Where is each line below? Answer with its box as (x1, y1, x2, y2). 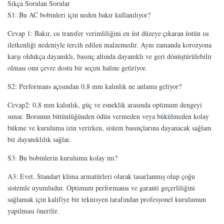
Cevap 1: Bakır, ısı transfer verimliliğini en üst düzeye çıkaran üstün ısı (7, 28, 209, 38)
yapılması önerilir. (7, 205, 59, 215)
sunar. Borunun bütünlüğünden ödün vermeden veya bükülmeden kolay (7, 111, 209, 121)
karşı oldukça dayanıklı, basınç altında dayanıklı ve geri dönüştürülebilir (7, 51, 212, 61)
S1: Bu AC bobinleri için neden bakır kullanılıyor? (7, 9, 150, 19)
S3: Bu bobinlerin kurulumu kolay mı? (7, 152, 117, 162)
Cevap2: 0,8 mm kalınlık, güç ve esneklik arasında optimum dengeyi (7, 99, 202, 109)
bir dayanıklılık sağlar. (7, 134, 71, 144)
